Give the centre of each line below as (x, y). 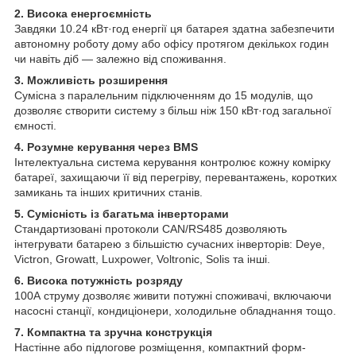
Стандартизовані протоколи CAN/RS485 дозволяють (151, 228)
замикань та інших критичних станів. (108, 192)
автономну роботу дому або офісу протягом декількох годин (172, 43)
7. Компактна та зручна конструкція (113, 332)
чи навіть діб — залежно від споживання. (120, 58)
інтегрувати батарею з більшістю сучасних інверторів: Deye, (170, 244)
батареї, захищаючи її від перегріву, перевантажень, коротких (176, 177)
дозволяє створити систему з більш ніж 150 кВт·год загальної (173, 110)
